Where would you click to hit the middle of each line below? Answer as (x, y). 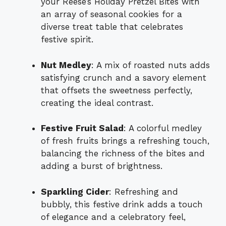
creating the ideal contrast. (97, 103)
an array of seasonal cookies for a (111, 14)
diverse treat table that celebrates (112, 27)
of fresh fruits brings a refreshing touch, (125, 141)
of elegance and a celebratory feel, (113, 217)
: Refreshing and (144, 191)
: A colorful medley (163, 128)
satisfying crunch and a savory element (124, 77)
